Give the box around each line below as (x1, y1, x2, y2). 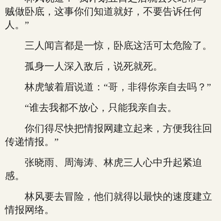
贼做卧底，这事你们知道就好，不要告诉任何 (5, 6, 202, 17)
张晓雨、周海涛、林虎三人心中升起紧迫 (5, 157, 202, 168)
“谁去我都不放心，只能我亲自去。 (5, 102, 177, 113)
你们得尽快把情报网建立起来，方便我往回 (5, 123, 212, 134)
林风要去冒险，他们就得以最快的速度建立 (5, 191, 212, 202)
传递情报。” (5, 136, 59, 147)
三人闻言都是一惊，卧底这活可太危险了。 (5, 40, 212, 51)
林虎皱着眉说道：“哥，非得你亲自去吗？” (5, 81, 211, 92)
